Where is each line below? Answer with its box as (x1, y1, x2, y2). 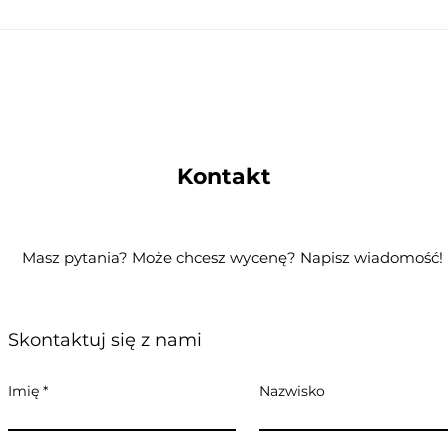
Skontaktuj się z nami (8, 329, 202, 352)
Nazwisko (259, 382, 325, 401)
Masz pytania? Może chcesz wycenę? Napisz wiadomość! (22, 248, 443, 268)
